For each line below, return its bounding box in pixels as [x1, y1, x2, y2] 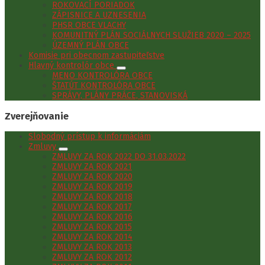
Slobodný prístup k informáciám [28, 131, 151, 141]
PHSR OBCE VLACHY [52, 20, 126, 31]
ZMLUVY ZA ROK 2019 [52, 182, 132, 192]
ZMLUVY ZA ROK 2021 [52, 161, 132, 172]
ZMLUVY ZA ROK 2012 [52, 252, 132, 262]
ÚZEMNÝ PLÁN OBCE [52, 40, 129, 51]
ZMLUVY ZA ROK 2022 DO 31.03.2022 [52, 151, 186, 161]
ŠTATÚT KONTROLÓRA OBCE [52, 80, 156, 91]
